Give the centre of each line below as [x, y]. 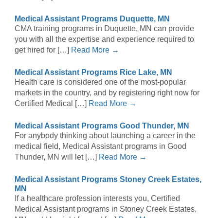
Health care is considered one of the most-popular [100, 82]
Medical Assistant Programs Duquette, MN [92, 19]
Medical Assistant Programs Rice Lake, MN [93, 73]
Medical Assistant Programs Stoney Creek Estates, [108, 180]
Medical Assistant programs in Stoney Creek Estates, [106, 209]
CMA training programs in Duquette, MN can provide [104, 29]
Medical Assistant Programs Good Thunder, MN [102, 126]
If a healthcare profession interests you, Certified [97, 199]
